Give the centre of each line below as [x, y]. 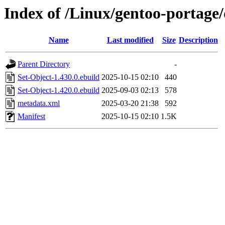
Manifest [31, 117]
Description [198, 40]
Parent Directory [44, 64]
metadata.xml [39, 103]
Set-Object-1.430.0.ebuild [59, 77]
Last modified [130, 40]
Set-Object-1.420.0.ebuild [59, 90]
